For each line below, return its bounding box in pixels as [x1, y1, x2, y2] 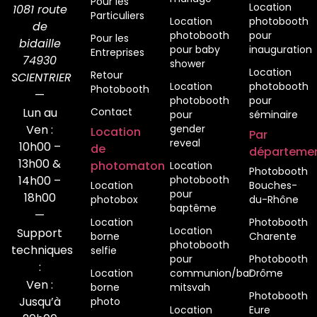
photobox [91, 192, 138, 207]
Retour [91, 67, 123, 82]
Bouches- [249, 178, 297, 192]
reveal [170, 135, 200, 150]
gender [170, 121, 205, 136]
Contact [91, 104, 132, 119]
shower [170, 56, 205, 71]
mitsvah [170, 279, 210, 294]
